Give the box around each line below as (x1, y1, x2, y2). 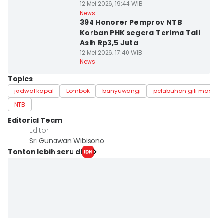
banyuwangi (102, 87, 141, 95)
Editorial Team (8, 115, 62, 125)
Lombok (66, 87, 90, 95)
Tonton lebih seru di (8, 146, 82, 157)
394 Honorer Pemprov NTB (79, 18, 182, 27)
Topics (8, 74, 33, 84)
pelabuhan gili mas (153, 87, 212, 95)
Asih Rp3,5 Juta (79, 38, 139, 48)
